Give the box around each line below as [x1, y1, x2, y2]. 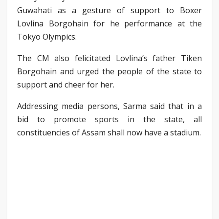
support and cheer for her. [17, 79, 114, 90]
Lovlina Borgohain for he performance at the [17, 18, 202, 29]
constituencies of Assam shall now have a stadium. [17, 127, 201, 138]
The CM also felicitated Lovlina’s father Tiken [17, 52, 202, 64]
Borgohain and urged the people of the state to [17, 66, 202, 77]
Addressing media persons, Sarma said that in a [17, 100, 202, 111]
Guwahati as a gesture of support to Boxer [17, 4, 202, 16]
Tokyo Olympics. [17, 31, 77, 42]
